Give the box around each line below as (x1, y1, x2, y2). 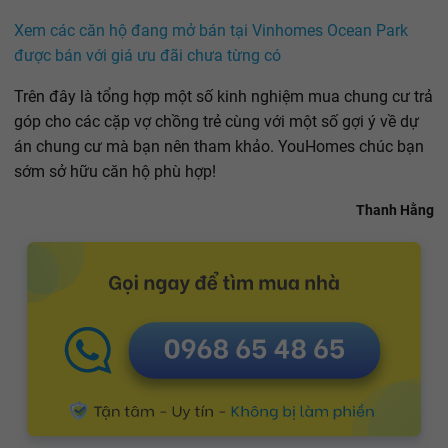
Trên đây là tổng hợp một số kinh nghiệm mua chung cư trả (14, 87, 433, 107)
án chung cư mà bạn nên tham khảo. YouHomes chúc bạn (14, 137, 424, 157)
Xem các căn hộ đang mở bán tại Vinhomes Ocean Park (14, 21, 408, 41)
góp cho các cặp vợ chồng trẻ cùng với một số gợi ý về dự (14, 112, 419, 132)
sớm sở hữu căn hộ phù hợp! (14, 162, 216, 182)
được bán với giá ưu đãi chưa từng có (14, 46, 281, 66)
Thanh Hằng (356, 202, 434, 219)
